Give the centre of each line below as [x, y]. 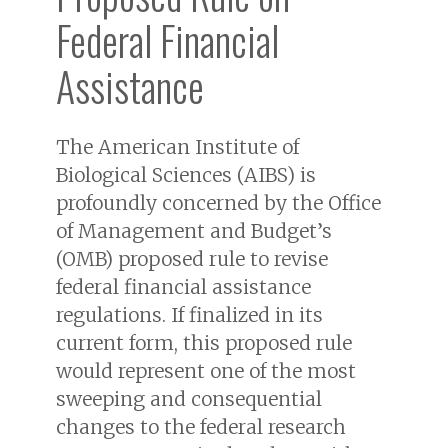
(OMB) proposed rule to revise [192, 258]
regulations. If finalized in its [189, 314]
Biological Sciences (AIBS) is [186, 174]
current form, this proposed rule [204, 342]
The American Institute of [177, 146]
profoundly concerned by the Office [218, 202]
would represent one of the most [206, 370]
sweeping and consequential [189, 398]
